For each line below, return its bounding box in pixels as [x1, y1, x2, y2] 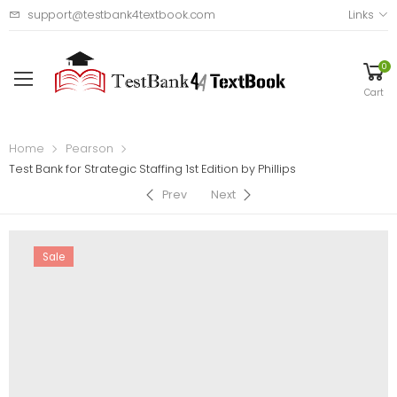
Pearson [65, 140, 113, 156]
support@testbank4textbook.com [27, 6, 216, 22]
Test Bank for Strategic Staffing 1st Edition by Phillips [9, 160, 296, 176]
